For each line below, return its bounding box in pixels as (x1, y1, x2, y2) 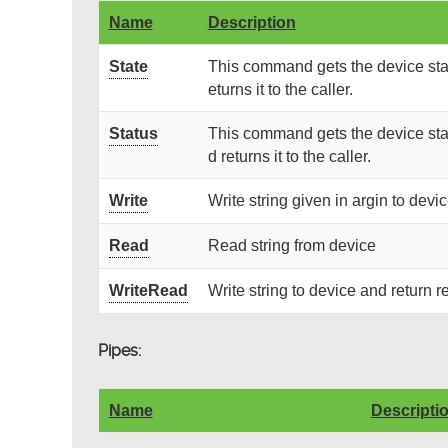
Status (108, 124, 158, 142)
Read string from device (207, 236, 376, 254)
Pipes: (97, 340, 141, 360)
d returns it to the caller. (207, 147, 371, 165)
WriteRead (108, 281, 188, 299)
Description (207, 13, 296, 31)
